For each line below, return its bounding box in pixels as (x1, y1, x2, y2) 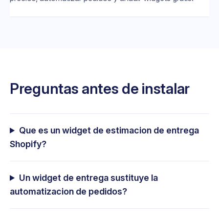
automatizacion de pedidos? (10, 186, 127, 197)
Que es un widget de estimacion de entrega (19, 125, 199, 135)
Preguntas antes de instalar (10, 79, 190, 97)
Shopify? (10, 138, 46, 149)
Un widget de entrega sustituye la (19, 172, 158, 183)
